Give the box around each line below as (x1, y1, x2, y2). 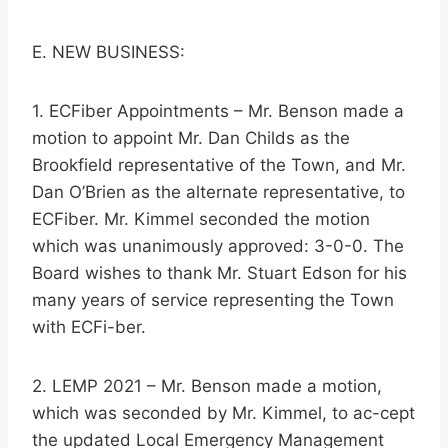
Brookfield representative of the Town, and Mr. (32, 155, 406, 176)
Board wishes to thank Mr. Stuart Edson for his (32, 263, 407, 284)
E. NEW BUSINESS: (32, 42, 185, 63)
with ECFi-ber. (32, 317, 146, 338)
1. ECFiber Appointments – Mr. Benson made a (32, 101, 404, 122)
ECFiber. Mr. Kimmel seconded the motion (32, 209, 370, 230)
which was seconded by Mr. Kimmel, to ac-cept (32, 403, 415, 424)
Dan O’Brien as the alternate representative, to (32, 182, 405, 203)
